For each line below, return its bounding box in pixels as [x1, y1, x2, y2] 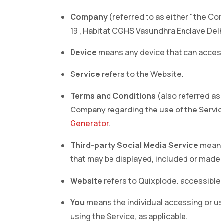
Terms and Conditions [70, 90, 156, 101]
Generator [70, 117, 109, 129]
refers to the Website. [100, 68, 184, 79]
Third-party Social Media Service [70, 139, 198, 150]
